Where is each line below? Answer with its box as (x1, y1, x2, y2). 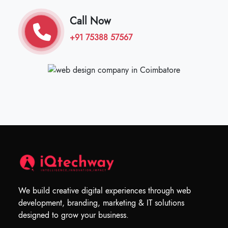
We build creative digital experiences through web (18, 184, 191, 196)
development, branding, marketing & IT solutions (18, 196, 184, 209)
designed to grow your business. (18, 209, 129, 221)
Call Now (70, 14, 111, 29)
